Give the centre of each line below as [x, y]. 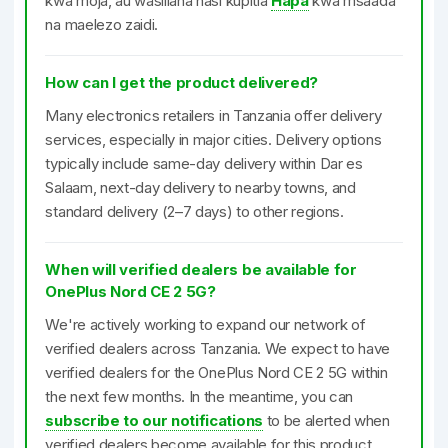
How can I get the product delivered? [181, 82]
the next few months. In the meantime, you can [199, 396]
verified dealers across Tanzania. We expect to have [218, 348]
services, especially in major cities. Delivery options [213, 139]
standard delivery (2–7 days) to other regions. [194, 211]
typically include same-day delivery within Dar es [204, 163]
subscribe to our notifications [154, 420]
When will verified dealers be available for [201, 269]
